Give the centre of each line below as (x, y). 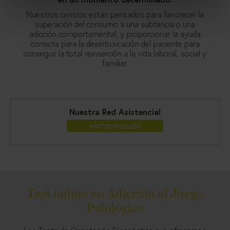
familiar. (115, 63)
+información (115, 126)
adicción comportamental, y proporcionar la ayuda (115, 34)
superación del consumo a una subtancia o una (115, 24)
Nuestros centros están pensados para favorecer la (115, 14)
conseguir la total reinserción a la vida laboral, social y (115, 53)
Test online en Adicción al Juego (115, 194)
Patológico (115, 208)
